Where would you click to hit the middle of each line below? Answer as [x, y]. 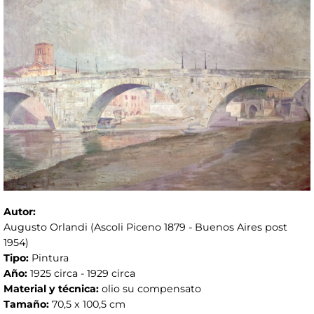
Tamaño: [28, 304]
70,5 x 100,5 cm [89, 304]
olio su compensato [151, 288]
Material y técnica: [53, 288]
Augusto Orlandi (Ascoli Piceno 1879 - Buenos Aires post [145, 227]
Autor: [21, 211]
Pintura [50, 258]
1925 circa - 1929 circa [83, 273]
